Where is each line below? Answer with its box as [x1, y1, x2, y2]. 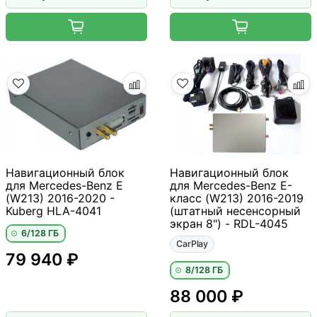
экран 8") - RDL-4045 [170, 217, 288, 231]
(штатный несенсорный [170, 204, 301, 219]
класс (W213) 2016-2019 [170, 191, 304, 206]
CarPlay [176, 238, 209, 250]
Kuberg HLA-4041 [6, 204, 101, 219]
